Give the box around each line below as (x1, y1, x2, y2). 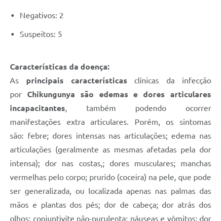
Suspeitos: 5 (20, 30, 62, 39)
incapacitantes (10, 104, 65, 113)
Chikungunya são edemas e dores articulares (27, 90, 212, 99)
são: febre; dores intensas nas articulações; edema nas (10, 131, 211, 141)
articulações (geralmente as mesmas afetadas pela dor (10, 145, 211, 154)
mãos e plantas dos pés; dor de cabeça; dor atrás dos (10, 200, 211, 210)
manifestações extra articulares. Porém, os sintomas (10, 117, 211, 127)
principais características (26, 76, 127, 85)
